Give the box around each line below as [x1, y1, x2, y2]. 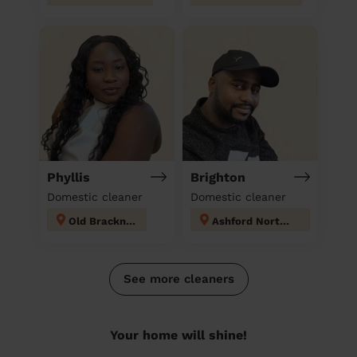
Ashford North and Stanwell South [280, 214, 289, 227]
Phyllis [47, 169, 90, 185]
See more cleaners [123, 271, 234, 286]
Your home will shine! [110, 327, 247, 343]
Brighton [190, 169, 245, 185]
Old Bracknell [126, 214, 135, 227]
